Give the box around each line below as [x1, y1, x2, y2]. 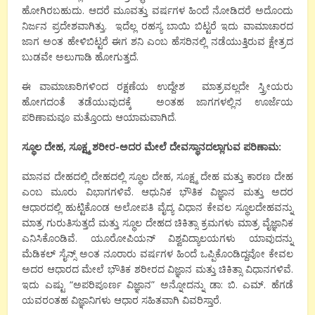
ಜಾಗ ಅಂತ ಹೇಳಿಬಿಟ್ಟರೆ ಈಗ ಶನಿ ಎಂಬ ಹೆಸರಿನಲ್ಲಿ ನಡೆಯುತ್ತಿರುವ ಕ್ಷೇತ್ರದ [22, 34, 293, 49]
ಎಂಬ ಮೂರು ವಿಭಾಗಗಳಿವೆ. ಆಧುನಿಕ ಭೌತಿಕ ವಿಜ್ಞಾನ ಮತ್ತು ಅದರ [22, 185, 293, 199]
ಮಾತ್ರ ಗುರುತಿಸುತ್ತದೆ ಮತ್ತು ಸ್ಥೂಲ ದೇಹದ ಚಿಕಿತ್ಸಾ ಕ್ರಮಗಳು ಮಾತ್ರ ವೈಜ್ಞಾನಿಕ [22, 216, 293, 230]
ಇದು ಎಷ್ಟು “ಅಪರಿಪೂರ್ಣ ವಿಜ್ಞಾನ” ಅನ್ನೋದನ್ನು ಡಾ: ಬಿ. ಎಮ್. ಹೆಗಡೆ [22, 278, 293, 292]
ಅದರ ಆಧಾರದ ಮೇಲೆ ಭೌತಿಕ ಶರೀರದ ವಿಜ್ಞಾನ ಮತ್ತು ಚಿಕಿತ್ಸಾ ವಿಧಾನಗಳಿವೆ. [22, 262, 293, 276]
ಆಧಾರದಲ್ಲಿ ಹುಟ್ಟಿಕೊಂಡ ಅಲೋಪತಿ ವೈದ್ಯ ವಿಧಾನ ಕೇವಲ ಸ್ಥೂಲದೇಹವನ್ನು [22, 200, 293, 214]
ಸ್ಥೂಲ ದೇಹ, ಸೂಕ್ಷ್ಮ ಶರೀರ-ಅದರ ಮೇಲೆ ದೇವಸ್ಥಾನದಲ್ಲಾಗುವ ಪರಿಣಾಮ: [22, 140, 282, 154]
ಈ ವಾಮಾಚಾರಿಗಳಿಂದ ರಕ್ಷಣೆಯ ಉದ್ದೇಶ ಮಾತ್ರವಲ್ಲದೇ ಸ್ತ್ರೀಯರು [22, 79, 293, 94]
